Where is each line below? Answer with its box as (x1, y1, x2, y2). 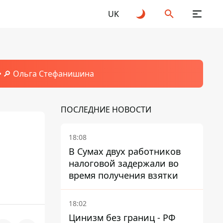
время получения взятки (69, 169, 178, 181)
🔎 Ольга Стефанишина (2, 68, 94, 79)
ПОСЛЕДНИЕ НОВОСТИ (61, 104, 151, 115)
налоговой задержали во (69, 157, 179, 169)
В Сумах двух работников (69, 145, 181, 157)
